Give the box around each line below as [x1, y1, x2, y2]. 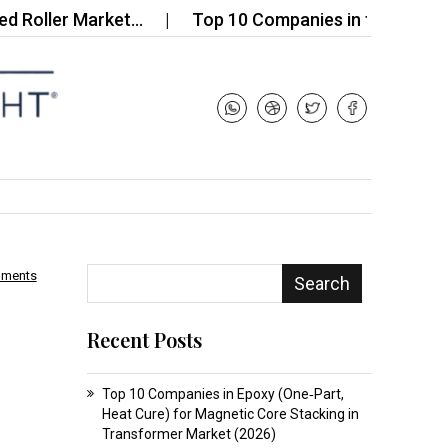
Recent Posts [86, 325, 202, 353]
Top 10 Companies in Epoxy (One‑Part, [101, 385, 344, 402]
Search [293, 272, 350, 294]
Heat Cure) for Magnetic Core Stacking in [101, 405, 359, 422]
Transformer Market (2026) [101, 425, 276, 442]
